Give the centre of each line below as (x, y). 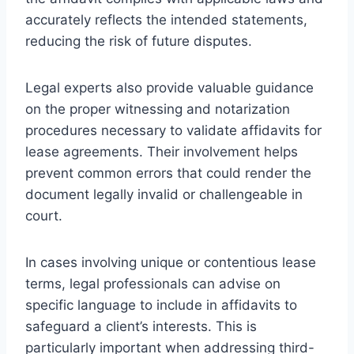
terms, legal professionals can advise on (153, 283)
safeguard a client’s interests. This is (141, 326)
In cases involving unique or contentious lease (171, 262)
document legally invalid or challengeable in (164, 194)
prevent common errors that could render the (168, 173)
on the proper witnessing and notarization (158, 109)
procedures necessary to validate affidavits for (173, 130)
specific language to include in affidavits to (161, 305)
